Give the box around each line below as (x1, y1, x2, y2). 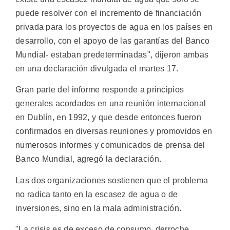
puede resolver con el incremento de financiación (15, 9, 202, 18)
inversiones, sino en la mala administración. (15, 203, 182, 213)
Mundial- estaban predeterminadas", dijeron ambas (15, 50, 209, 60)
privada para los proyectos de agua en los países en (15, 23, 213, 32)
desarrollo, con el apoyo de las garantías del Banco (15, 36, 210, 46)
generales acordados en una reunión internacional (15, 99, 206, 108)
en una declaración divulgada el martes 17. (15, 64, 179, 73)
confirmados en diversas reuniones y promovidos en (15, 127, 213, 136)
